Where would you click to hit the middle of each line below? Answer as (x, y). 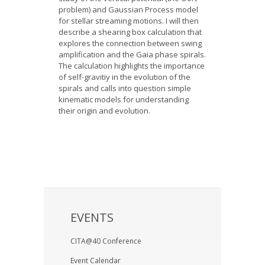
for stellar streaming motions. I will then (129, 21)
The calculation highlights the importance (132, 66)
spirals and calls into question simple (125, 88)
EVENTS (92, 217)
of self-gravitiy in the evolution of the (125, 77)
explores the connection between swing (130, 43)
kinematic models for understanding (124, 99)
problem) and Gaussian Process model (128, 9)
